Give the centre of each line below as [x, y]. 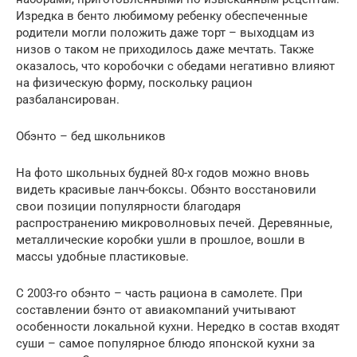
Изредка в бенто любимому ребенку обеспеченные [162, 16]
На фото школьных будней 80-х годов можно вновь [163, 173]
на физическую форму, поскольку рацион [134, 83]
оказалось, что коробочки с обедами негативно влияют [175, 67]
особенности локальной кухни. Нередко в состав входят [178, 327]
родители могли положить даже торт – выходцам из [165, 33]
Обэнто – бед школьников [91, 137]
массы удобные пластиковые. [102, 257]
